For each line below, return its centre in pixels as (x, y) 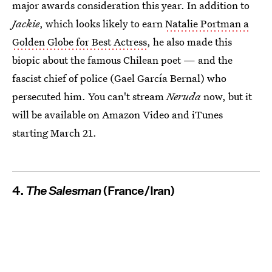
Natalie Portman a (207, 23)
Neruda (184, 96)
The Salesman (63, 190)
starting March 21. (54, 132)
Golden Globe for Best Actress (80, 41)
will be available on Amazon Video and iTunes (117, 114)
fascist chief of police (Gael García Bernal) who (119, 78)
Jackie (26, 23)
